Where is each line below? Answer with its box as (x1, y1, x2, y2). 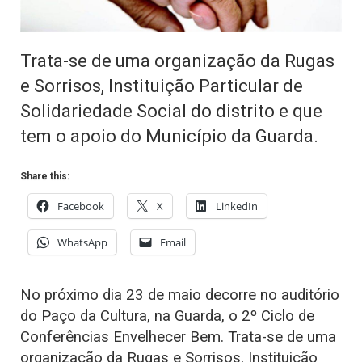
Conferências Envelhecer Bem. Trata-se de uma (20, 327, 336, 346)
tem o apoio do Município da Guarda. (20, 124, 318, 146)
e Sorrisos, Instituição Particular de (20, 74, 303, 96)
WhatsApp (57, 234, 107, 250)
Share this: (20, 170, 69, 182)
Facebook (57, 198, 104, 213)
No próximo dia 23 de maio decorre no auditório (20, 285, 339, 304)
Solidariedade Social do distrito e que (20, 99, 322, 121)
